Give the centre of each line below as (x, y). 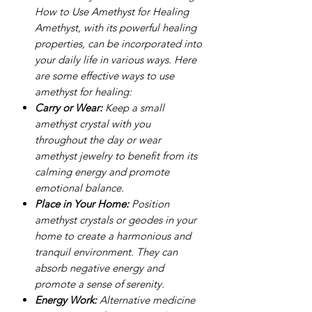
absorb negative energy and (99, 267)
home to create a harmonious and (113, 235)
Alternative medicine (146, 299)
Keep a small (133, 107)
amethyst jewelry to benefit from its (116, 155)
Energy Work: (66, 299)
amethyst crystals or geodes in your (116, 219)
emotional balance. (79, 187)
